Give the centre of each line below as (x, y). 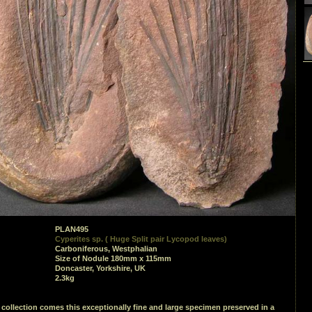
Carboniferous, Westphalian (106, 249)
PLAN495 (72, 229)
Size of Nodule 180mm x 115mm (113, 258)
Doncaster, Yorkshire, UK (100, 268)
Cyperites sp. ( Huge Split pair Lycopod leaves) (141, 239)
